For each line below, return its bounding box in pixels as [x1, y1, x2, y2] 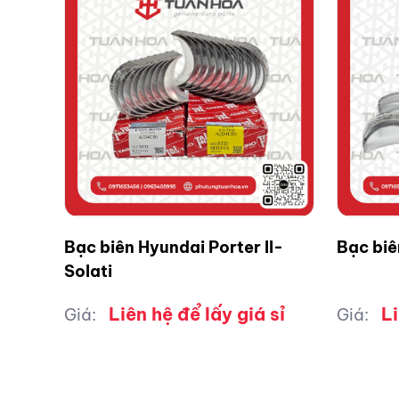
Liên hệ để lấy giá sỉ [109, 302, 285, 325]
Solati [64, 260, 112, 281]
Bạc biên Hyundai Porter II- [64, 236, 283, 257]
